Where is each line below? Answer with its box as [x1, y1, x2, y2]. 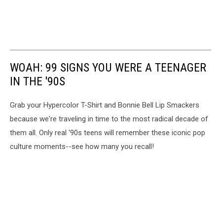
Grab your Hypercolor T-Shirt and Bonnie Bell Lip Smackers [10, 101, 199, 110]
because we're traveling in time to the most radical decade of [10, 114, 208, 124]
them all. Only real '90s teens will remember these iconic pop [10, 128, 205, 138]
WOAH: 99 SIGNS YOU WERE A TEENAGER [10, 61, 206, 75]
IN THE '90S [10, 74, 65, 89]
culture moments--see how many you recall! [10, 142, 154, 151]
